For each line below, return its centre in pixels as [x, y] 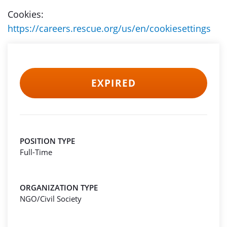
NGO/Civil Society [51, 199]
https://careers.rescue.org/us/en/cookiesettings [109, 28]
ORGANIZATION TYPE [59, 187]
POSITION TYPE [47, 141]
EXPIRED [113, 83]
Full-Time [36, 152]
